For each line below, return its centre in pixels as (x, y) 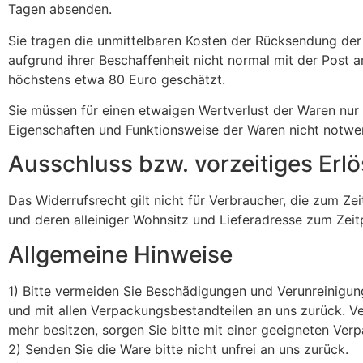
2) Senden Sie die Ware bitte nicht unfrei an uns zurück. (178, 349)
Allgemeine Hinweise (120, 254)
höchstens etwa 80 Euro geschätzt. (117, 79)
